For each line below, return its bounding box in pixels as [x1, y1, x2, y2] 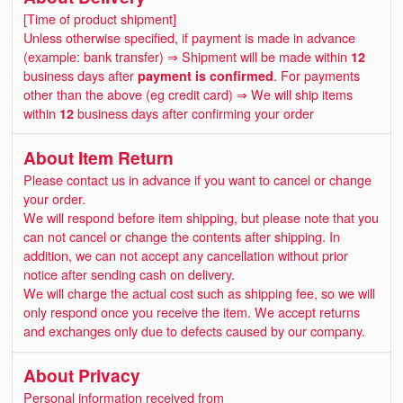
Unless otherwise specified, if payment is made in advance [23, 28, 356, 47]
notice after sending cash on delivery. [23, 264, 236, 283]
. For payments [273, 66, 361, 85]
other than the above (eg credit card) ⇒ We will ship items [23, 85, 354, 103]
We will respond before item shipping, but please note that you [23, 208, 380, 227]
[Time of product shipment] [23, 9, 177, 28]
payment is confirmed [138, 66, 274, 85]
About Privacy [23, 363, 141, 388]
